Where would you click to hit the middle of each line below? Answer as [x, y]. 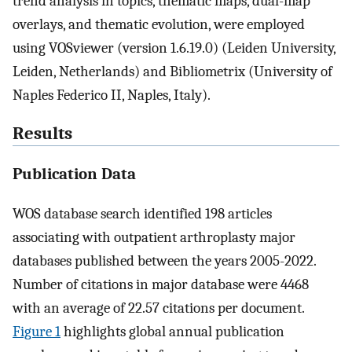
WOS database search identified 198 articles [142, 214]
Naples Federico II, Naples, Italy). [112, 95]
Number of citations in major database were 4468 [161, 285]
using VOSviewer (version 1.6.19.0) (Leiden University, [174, 48]
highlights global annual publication [172, 332]
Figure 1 [37, 332]
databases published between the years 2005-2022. [164, 261]
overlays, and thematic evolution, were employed [159, 24]
